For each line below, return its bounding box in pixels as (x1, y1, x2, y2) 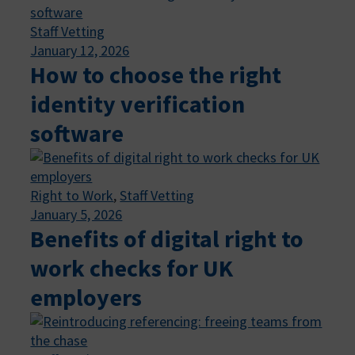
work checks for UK (30, 252, 234, 283)
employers (30, 281, 143, 312)
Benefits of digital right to (30, 223, 304, 254)
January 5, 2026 (30, 204, 123, 223)
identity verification (30, 88, 246, 119)
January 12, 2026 (30, 40, 130, 59)
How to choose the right (30, 59, 282, 90)
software (30, 117, 124, 148)
